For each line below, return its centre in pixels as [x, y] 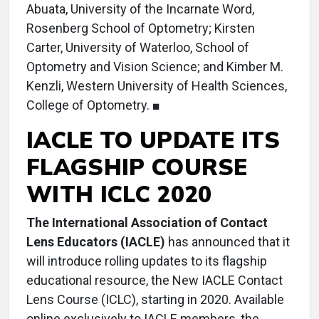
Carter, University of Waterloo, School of [138, 47]
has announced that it [228, 242]
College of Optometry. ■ [93, 105]
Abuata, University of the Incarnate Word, [140, 9]
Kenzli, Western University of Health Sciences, [157, 86]
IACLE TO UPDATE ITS [153, 140]
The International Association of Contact [147, 223]
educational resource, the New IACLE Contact [155, 280]
